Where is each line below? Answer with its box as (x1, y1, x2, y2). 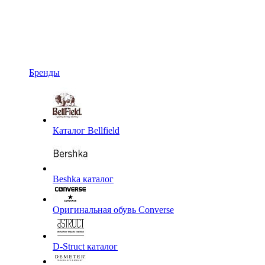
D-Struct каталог (53, 241, 118, 251)
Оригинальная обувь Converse (53, 205, 174, 215)
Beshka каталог (53, 174, 114, 184)
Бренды (29, 67, 60, 77)
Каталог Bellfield (53, 125, 119, 135)
